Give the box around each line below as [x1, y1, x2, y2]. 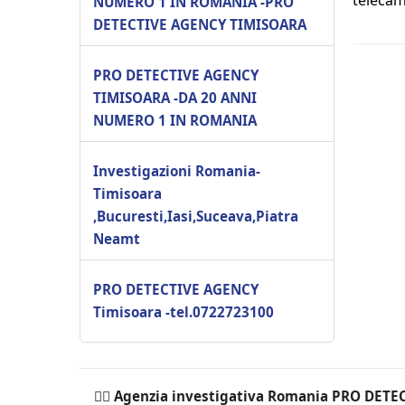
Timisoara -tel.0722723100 [93, 302, 274, 321]
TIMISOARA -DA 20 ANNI [93, 88, 257, 107]
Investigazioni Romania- [93, 161, 260, 180]
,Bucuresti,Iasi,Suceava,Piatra [93, 206, 298, 225]
